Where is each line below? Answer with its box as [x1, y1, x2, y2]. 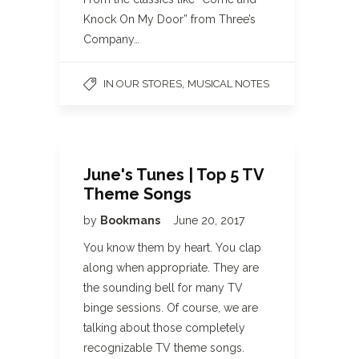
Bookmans [100, 214, 163, 227]
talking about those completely [83, 321, 245, 334]
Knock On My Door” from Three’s [83, 13, 256, 26]
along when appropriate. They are [83, 261, 259, 274]
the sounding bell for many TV [83, 281, 243, 294]
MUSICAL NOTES [188, 78, 269, 90]
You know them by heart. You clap [83, 241, 261, 254]
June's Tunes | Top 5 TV [83, 165, 264, 184]
